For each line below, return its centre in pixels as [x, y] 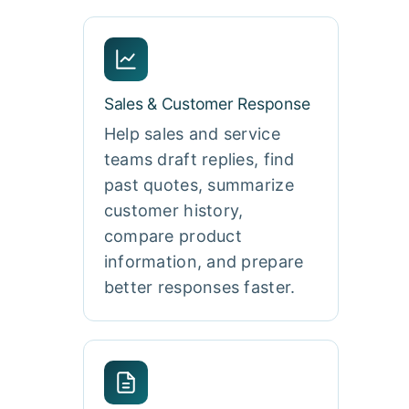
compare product [173, 236]
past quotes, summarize [199, 184]
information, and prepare [204, 261]
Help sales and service [192, 133]
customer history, [173, 210]
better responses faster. [199, 287]
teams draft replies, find [199, 159]
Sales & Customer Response [207, 103]
